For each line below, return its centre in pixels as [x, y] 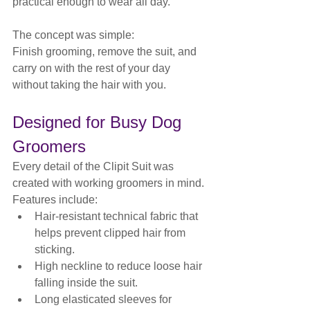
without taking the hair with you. [89, 84]
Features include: [55, 199]
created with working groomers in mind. [108, 183]
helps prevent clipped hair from [111, 232]
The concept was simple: [73, 35]
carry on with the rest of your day [93, 68]
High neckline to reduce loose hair [120, 266]
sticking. [55, 249]
